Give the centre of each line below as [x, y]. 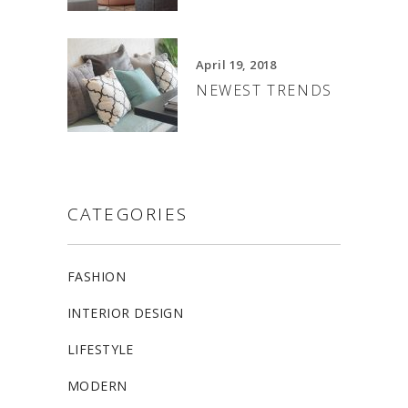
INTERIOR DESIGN [126, 312]
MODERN [97, 385]
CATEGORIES [128, 214]
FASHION [97, 276]
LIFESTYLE [101, 349]
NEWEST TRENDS [264, 90]
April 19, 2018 [236, 64]
